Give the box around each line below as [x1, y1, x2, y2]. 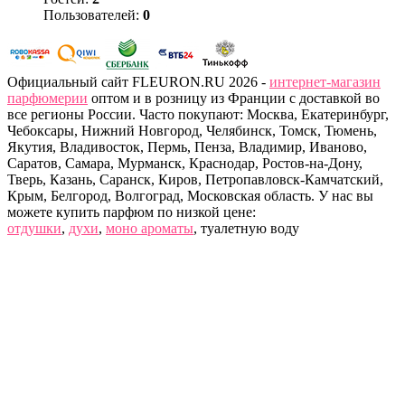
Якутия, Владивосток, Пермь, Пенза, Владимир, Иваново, [7, 139, 367, 155]
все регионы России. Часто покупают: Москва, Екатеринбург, [7, 107, 389, 123]
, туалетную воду [193, 221, 299, 237]
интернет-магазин [269, 74, 381, 90]
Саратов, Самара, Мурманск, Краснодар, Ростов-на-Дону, [7, 155, 363, 172]
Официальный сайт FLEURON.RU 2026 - [7, 74, 269, 90]
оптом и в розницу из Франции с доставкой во [88, 90, 380, 107]
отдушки [7, 221, 61, 237]
